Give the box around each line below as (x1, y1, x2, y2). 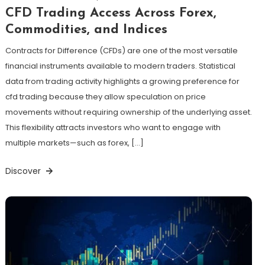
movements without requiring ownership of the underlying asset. (5, 106, 252, 118)
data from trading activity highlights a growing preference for (5, 75, 240, 87)
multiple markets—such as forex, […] (5, 137, 144, 148)
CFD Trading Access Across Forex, (5, 6, 216, 20)
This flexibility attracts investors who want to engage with (5, 121, 221, 133)
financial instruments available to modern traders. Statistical (5, 60, 235, 72)
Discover (5, 164, 43, 177)
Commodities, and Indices (5, 22, 167, 37)
